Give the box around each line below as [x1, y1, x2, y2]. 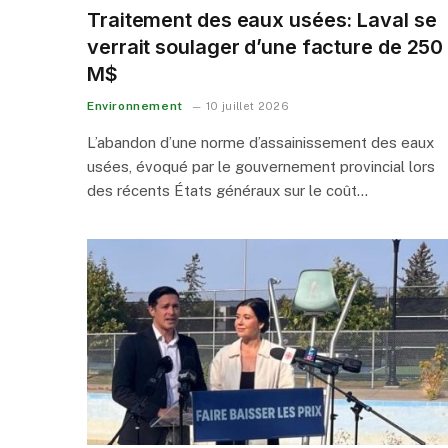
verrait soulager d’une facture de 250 [87, 34, 444, 59]
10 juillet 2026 [206, 99, 290, 112]
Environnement [87, 98, 183, 113]
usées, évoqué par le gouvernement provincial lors [87, 157, 435, 175]
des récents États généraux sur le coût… [87, 181, 368, 199]
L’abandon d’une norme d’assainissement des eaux [87, 133, 434, 151]
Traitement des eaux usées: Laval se [87, 7, 437, 32]
